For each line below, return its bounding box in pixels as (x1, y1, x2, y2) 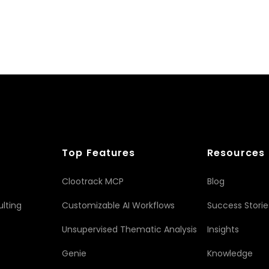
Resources (207, 145, 265, 160)
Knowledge (207, 247, 253, 259)
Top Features (62, 145, 136, 160)
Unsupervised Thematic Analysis (62, 223, 198, 235)
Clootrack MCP (62, 175, 124, 187)
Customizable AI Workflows (62, 199, 175, 211)
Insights (207, 223, 239, 235)
